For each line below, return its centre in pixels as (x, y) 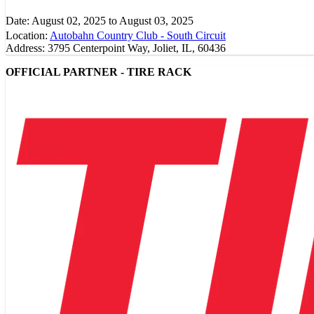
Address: (25, 48)
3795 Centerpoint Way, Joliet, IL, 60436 (137, 48)
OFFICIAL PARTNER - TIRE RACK (98, 72)
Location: (27, 36)
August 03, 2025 (156, 20)
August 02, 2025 (69, 20)
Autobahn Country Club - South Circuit (138, 36)
